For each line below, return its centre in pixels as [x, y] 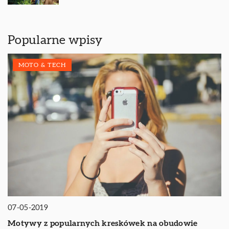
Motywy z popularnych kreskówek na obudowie [103, 223]
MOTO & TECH [42, 65]
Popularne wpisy [55, 41]
